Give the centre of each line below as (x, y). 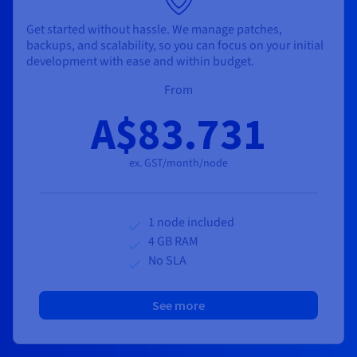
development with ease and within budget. (140, 61)
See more (178, 305)
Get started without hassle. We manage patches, (154, 29)
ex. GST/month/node (178, 163)
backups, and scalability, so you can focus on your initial (175, 45)
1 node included (191, 222)
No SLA (167, 260)
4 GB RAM (173, 241)
